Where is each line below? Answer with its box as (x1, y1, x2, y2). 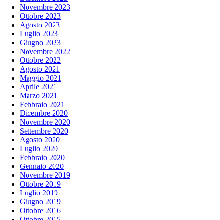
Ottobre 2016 (20, 206, 61, 215)
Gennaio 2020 (20, 162, 64, 171)
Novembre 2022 (20, 47, 70, 56)
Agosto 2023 (20, 21, 60, 29)
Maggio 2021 (20, 74, 61, 82)
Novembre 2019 (20, 171, 70, 180)
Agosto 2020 (20, 136, 60, 144)
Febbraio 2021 (20, 100, 65, 109)
